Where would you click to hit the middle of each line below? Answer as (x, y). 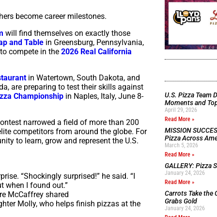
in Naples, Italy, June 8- (103, 96)
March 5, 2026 (181, 145)
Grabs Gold (181, 201)
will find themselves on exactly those (67, 33)
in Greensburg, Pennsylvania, (94, 42)
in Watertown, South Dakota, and (83, 77)
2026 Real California (96, 51)
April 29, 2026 (181, 110)
